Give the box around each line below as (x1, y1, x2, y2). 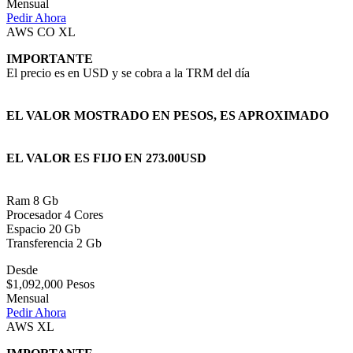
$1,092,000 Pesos (6, 277, 95, 292)
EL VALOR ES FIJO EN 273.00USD (6, 151, 206, 165)
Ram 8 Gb (6, 194, 58, 208)
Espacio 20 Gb (6, 222, 80, 236)
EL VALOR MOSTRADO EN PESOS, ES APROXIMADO (6, 109, 329, 123)
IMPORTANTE (6, 52, 93, 66)
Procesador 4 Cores (6, 208, 103, 222)
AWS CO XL (6, 25, 76, 39)
